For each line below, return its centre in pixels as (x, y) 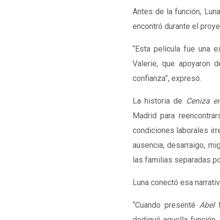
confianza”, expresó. (167, 78)
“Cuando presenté (166, 205)
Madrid (144, 116)
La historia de (159, 101)
